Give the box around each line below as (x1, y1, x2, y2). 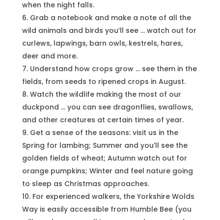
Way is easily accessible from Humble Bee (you (22, 204, 192, 214)
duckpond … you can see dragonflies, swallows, (22, 102, 193, 112)
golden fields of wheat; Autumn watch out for (22, 153, 187, 163)
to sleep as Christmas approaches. (22, 178, 149, 189)
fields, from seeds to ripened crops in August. (22, 76, 186, 86)
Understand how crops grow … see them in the (29, 63, 197, 74)
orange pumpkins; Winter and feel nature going (22, 165, 193, 176)
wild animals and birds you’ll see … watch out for (22, 25, 196, 35)
